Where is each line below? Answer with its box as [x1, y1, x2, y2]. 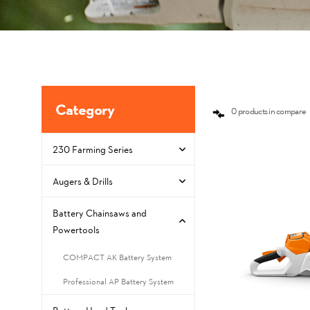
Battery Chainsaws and [53, 206, 147, 219]
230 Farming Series [53, 142, 133, 156]
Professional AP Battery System [63, 275, 174, 287]
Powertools [53, 222, 100, 236]
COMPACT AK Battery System [63, 250, 172, 263]
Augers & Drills [53, 174, 113, 188]
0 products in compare [231, 104, 307, 117]
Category [55, 98, 114, 120]
